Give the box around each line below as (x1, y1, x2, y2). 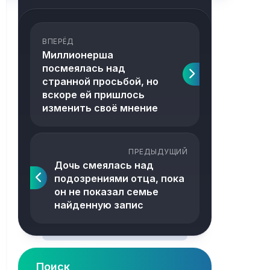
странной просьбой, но (42, 75, 159, 87)
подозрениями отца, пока (54, 172, 184, 184)
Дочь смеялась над (54, 159, 154, 171)
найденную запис (54, 199, 143, 211)
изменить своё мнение (42, 102, 158, 114)
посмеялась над (42, 62, 125, 74)
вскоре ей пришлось (42, 89, 145, 101)
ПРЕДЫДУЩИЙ (128, 147, 187, 156)
